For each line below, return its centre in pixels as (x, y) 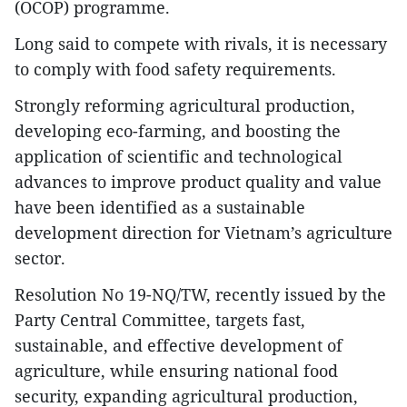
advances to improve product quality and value (198, 182)
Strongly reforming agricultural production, (185, 105)
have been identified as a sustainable (160, 207)
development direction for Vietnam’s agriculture (203, 233)
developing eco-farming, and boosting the (178, 131)
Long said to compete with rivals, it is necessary (201, 44)
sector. (40, 258)
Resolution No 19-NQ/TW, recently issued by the (200, 294)
